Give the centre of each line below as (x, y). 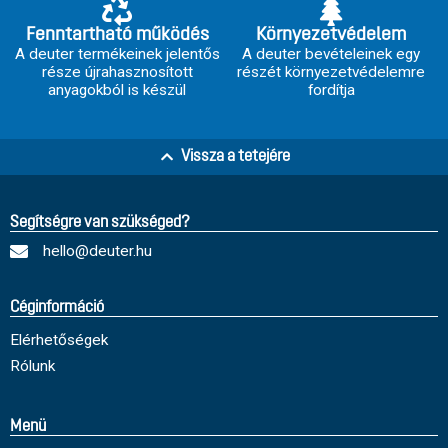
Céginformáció (57, 307)
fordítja (331, 89)
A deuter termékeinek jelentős (117, 53)
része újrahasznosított (117, 71)
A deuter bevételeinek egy (331, 53)
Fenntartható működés (117, 35)
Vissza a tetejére (235, 156)
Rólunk (32, 365)
